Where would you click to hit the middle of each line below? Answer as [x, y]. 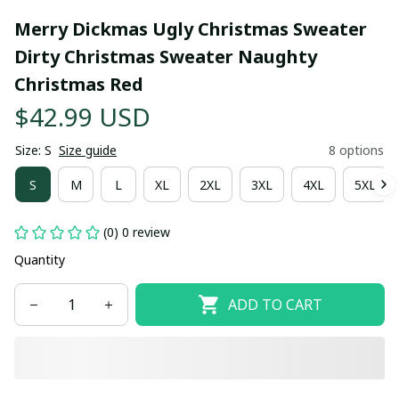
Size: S [33, 150]
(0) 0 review [137, 232]
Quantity [40, 260]
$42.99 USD [82, 117]
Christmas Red [79, 84]
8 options [356, 150]
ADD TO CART [275, 304]
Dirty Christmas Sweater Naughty [166, 57]
